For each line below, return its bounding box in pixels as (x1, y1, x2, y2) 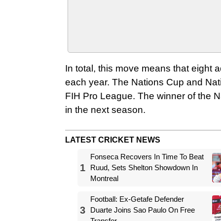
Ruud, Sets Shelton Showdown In (90, 163, 198, 172)
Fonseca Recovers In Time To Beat (90, 152, 204, 161)
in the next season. (65, 104, 146, 115)
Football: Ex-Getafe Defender (90, 194, 184, 203)
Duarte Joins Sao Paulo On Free (90, 205, 195, 214)
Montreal (90, 174, 118, 183)
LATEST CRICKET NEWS (65, 135, 160, 144)
